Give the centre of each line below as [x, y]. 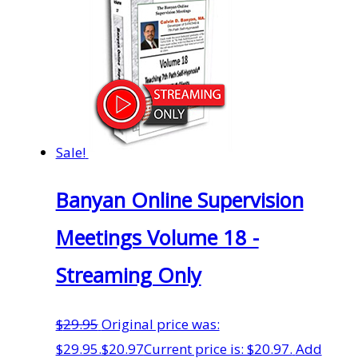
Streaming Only [128, 275]
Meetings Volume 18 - [157, 238]
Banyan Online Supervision [179, 200]
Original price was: [160, 324]
